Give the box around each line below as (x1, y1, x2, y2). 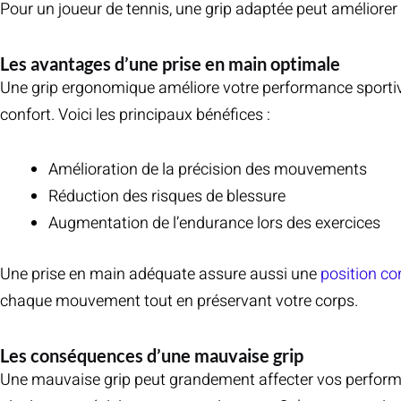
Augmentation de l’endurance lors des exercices (48, 211, 380, 236)
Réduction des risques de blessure (48, 184, 286, 209)
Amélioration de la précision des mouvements (48, 158, 367, 183)
